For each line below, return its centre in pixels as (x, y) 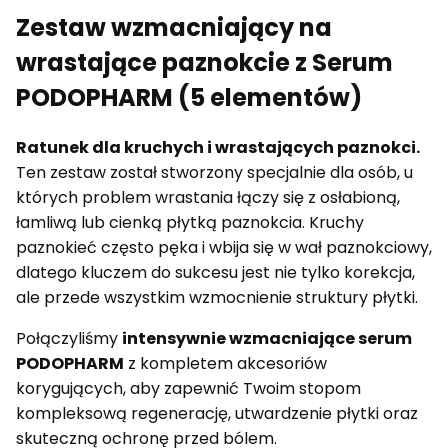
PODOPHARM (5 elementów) (189, 98)
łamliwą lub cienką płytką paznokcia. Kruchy (190, 223)
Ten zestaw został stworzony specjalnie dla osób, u (214, 173)
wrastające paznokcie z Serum (204, 63)
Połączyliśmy (69, 339)
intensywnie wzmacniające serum (267, 339)
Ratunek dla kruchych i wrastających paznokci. (218, 148)
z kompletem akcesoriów (225, 364)
